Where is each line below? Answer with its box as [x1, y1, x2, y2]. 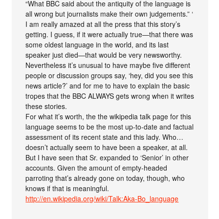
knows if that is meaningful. [25, 183, 109, 193]
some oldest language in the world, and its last [25, 39, 169, 49]
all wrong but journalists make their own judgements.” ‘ [25, 8, 194, 19]
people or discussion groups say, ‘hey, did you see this [25, 70, 194, 80]
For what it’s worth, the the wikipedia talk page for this [25, 111, 192, 121]
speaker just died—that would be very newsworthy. [25, 49, 182, 60]
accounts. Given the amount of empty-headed [25, 162, 168, 173]
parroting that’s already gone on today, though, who [25, 173, 185, 183]
